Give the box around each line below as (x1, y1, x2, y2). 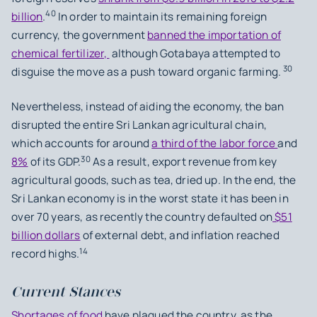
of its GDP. (28, 154, 81, 170)
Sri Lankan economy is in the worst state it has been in (11, 191, 289, 207)
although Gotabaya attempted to (109, 46, 281, 62)
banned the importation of (147, 28, 281, 43)
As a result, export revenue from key (90, 154, 277, 170)
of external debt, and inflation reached (80, 228, 279, 243)
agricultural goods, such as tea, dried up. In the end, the (11, 173, 296, 188)
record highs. (11, 246, 80, 262)
